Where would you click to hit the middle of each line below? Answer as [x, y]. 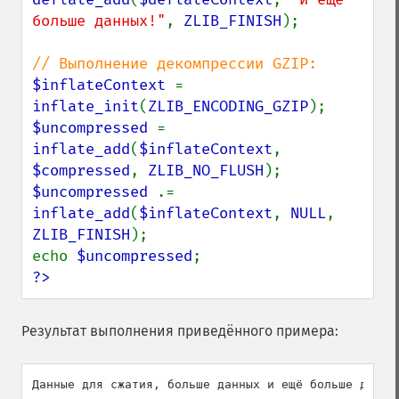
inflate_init [85, 106]
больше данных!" [99, 21]
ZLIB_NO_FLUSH [206, 171]
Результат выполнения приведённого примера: [180, 331]
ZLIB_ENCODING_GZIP [228, 106]
